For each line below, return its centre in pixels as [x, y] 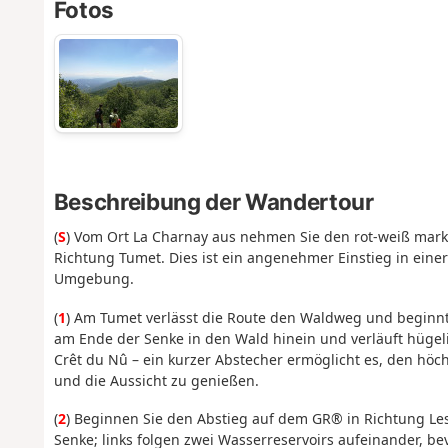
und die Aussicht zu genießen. [156, 380]
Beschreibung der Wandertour [213, 202]
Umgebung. [93, 279]
